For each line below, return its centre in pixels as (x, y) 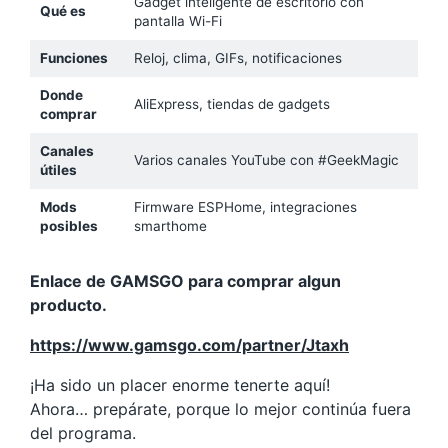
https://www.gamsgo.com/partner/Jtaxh (189, 345)
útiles (58, 170)
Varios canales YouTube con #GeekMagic (266, 160)
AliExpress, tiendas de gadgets (231, 104)
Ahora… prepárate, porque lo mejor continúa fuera (220, 409)
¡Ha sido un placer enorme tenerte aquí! (180, 385)
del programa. (83, 433)
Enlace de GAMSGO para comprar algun (185, 281)
